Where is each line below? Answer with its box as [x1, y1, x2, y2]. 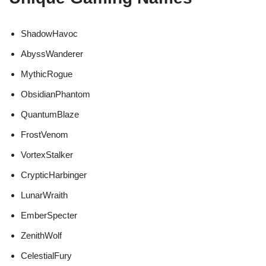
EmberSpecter [21, 210, 77, 221]
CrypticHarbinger [21, 170, 87, 180]
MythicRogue [21, 69, 72, 80]
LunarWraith [21, 190, 68, 201]
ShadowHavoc [21, 28, 78, 39]
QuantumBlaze [21, 109, 79, 120]
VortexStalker [21, 150, 73, 160]
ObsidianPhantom [21, 89, 90, 100]
